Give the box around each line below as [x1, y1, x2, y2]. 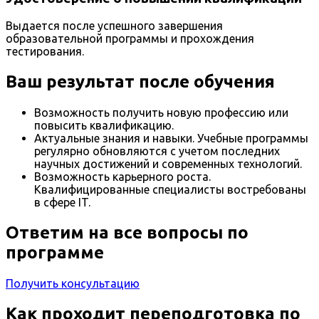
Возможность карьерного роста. [34, 170, 211, 184]
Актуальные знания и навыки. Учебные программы [34, 132, 308, 145]
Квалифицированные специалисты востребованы [34, 183, 306, 197]
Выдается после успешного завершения [6, 19, 223, 33]
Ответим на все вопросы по [6, 223, 249, 243]
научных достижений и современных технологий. [34, 157, 302, 171]
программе [6, 243, 108, 263]
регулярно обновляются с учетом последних [34, 145, 280, 158]
